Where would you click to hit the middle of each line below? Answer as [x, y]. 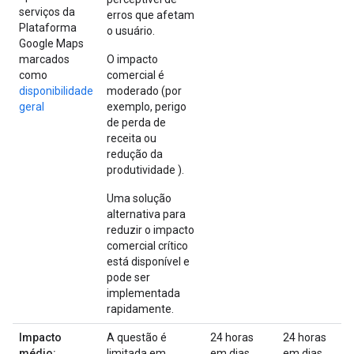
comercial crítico [147, 245]
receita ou [132, 138]
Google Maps [51, 43]
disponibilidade [56, 90]
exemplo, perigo [147, 106]
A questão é [137, 337]
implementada [143, 293]
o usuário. [131, 30]
